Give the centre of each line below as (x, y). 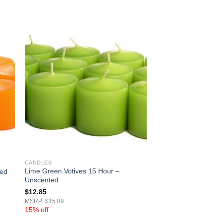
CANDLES (38, 162)
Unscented (41, 180)
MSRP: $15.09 (44, 201)
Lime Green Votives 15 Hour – (72, 171)
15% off (36, 210)
